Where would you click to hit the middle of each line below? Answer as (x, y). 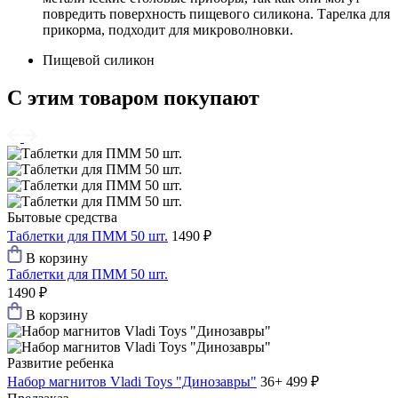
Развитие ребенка (60, 363)
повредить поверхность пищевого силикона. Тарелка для (216, 14)
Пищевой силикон (99, 60)
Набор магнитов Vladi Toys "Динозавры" (132, 382)
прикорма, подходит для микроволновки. (168, 30)
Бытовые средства (62, 218)
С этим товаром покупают (133, 98)
